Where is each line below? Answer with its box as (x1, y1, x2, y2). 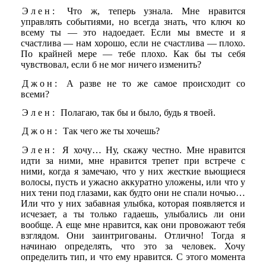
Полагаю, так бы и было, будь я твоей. (58, 107, 216, 118)
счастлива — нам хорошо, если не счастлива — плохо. (20, 38, 246, 49)
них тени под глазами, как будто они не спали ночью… (20, 187, 246, 198)
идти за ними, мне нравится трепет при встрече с (20, 155, 246, 166)
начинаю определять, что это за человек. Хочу (20, 240, 246, 251)
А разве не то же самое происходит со (60, 78, 246, 88)
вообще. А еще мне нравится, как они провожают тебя (20, 219, 246, 230)
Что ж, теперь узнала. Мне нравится (58, 6, 246, 17)
